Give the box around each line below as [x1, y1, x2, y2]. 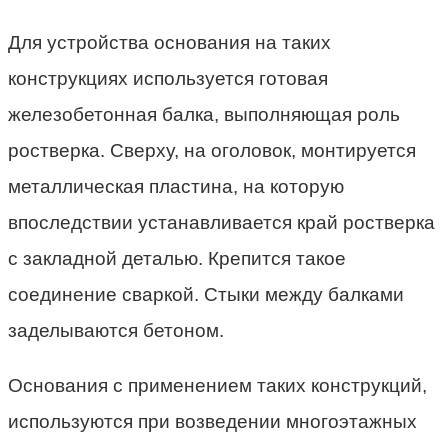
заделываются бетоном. [8, 320, 224, 342]
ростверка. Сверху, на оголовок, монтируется [8, 140, 416, 162]
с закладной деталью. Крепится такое [8, 248, 346, 270]
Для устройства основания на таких [8, 32, 331, 54]
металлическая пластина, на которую [8, 176, 344, 198]
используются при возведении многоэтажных [8, 411, 417, 433]
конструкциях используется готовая [8, 68, 328, 90]
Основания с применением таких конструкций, [8, 375, 427, 397]
